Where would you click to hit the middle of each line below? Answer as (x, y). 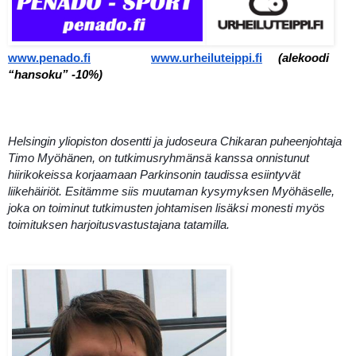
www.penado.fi (49, 58)
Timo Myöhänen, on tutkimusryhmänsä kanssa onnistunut (159, 159)
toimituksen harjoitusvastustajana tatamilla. (119, 225)
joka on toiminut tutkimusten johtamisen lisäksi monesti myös (166, 209)
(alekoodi (304, 58)
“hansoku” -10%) (55, 75)
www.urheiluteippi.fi (207, 58)
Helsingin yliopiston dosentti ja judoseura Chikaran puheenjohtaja (175, 142)
